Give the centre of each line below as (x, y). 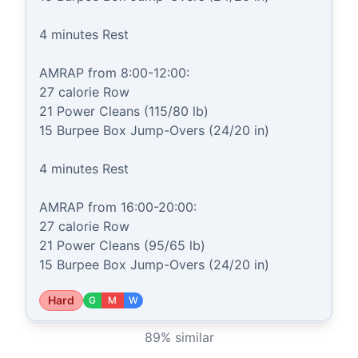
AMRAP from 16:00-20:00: (118, 207)
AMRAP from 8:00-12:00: (114, 73)
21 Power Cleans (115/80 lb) (124, 111)
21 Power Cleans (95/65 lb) (122, 245)
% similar (187, 337)
